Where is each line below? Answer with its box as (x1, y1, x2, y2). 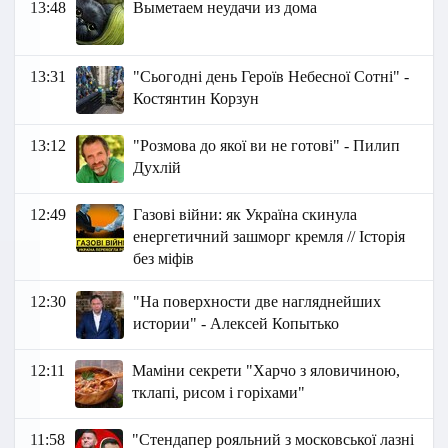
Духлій (133, 159, 182, 177)
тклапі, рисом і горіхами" (132, 384, 306, 402)
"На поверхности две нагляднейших (133, 293, 382, 311)
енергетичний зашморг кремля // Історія (133, 228, 406, 246)
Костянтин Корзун (133, 90, 260, 108)
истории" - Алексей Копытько (133, 315, 340, 333)
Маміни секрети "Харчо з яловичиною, (132, 362, 401, 380)
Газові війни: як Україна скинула (133, 206, 358, 224)
